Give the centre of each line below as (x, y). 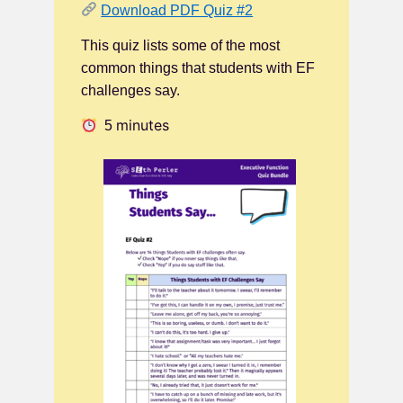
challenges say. (130, 91)
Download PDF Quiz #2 (177, 10)
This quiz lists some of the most (180, 46)
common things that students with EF (198, 68)
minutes (143, 125)
